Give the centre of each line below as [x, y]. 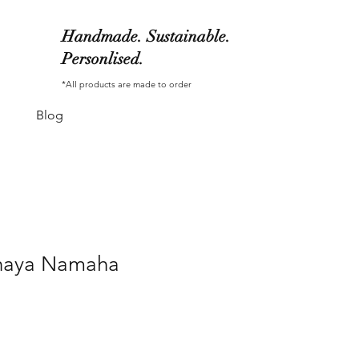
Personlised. [103, 59]
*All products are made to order [127, 84]
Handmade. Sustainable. [147, 36]
